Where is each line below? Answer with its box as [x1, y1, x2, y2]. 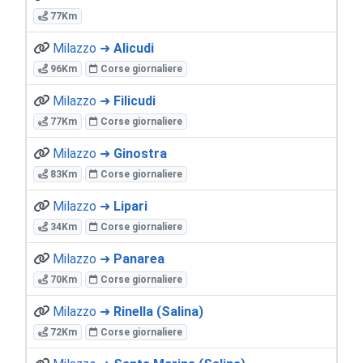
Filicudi [113, 92, 156, 109]
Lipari [113, 198, 147, 214]
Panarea [113, 250, 164, 267]
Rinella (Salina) [113, 303, 203, 319]
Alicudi [113, 40, 154, 56]
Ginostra [113, 145, 167, 161]
